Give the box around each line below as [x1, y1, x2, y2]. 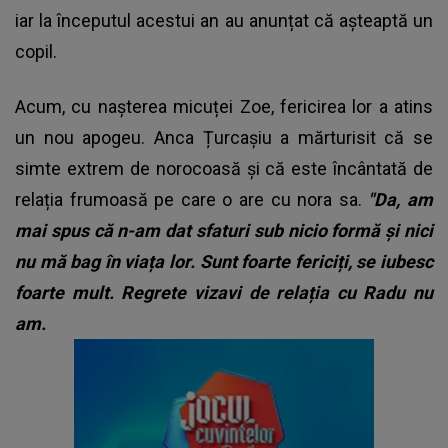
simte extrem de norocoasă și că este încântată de [15, 157, 433, 179]
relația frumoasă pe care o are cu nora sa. [15, 188, 369, 210]
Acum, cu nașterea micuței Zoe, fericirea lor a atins [15, 95, 433, 117]
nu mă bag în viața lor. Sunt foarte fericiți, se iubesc [15, 250, 433, 272]
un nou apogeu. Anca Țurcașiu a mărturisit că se [15, 126, 433, 148]
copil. [15, 40, 57, 62]
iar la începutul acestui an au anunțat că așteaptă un [15, 9, 433, 31]
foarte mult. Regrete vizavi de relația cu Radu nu [15, 281, 433, 303]
